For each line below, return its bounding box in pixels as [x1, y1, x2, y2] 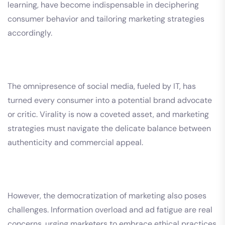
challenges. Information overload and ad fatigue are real [8, 204, 212, 215]
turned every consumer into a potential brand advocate [8, 94, 212, 105]
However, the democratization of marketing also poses [8, 190, 206, 201]
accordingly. [8, 27, 52, 38]
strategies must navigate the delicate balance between [8, 123, 211, 134]
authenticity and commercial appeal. [8, 137, 143, 148]
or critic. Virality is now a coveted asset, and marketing [8, 108, 209, 120]
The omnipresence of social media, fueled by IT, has [8, 80, 196, 91]
